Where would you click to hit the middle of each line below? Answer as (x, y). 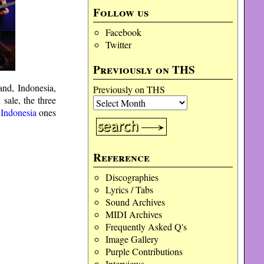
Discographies (132, 177)
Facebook (123, 32)
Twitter (118, 44)
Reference (122, 157)
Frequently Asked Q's (146, 227)
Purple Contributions (144, 251)
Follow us (121, 12)
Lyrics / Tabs (129, 189)
